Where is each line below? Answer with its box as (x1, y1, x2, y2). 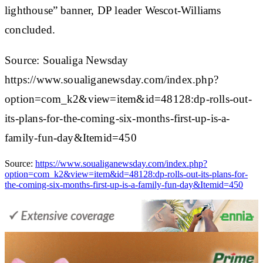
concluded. (5, 23, 55, 36)
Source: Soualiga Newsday (5, 53, 129, 66)
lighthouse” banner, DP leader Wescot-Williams (5, 4, 221, 16)
